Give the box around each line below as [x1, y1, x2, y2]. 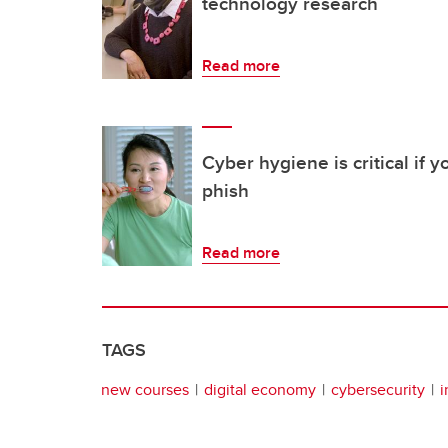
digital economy [204, 378, 316, 402]
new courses [101, 378, 189, 402]
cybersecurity [331, 378, 425, 402]
